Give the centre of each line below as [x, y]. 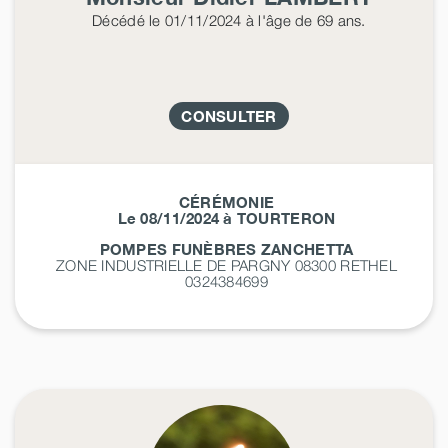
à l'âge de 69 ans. [303, 19]
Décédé [118, 19]
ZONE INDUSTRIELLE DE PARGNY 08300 [198, 264]
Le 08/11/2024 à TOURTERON [226, 217]
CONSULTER [229, 115]
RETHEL [368, 264]
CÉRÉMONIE [226, 201]
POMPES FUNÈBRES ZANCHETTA [226, 248]
